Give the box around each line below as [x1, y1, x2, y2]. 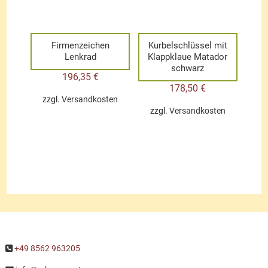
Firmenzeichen [51, 40, 109, 51]
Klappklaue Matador [148, 51, 228, 63]
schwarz [171, 63, 205, 74]
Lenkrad [64, 51, 96, 63]
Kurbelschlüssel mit [148, 40, 227, 51]
